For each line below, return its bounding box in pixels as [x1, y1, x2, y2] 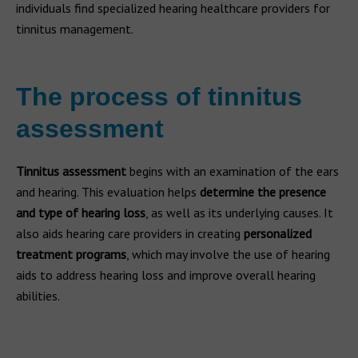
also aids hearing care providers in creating [16, 225, 244, 241]
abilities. [16, 288, 60, 304]
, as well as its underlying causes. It [145, 205, 333, 221]
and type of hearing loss [16, 205, 145, 221]
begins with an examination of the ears [126, 163, 339, 179]
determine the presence [197, 184, 326, 200]
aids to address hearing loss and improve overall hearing [16, 267, 316, 283]
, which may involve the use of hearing [126, 246, 330, 262]
